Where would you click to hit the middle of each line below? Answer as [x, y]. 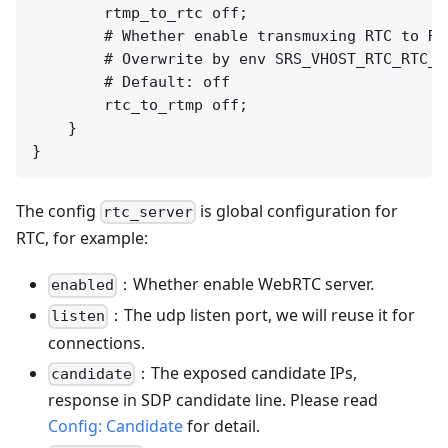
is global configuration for [297, 210]
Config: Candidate [115, 425]
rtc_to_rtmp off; [140, 104]
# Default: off [131, 81]
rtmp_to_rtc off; [140, 12]
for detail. [221, 425]
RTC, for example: [82, 238]
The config [58, 210]
